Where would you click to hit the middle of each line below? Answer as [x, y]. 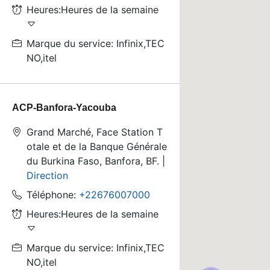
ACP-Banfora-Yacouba [64, 108]
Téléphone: [53, 195]
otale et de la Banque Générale [97, 146]
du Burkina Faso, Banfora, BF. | [96, 161]
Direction [47, 175]
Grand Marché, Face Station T [95, 132]
